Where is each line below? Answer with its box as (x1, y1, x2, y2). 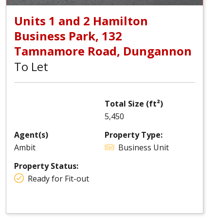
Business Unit (118, 142, 169, 153)
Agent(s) (14, 129, 48, 140)
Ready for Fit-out (28, 173, 89, 184)
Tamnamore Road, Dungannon (14, 43, 192, 59)
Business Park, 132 (14, 28, 122, 44)
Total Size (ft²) (105, 98, 163, 109)
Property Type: (105, 129, 163, 140)
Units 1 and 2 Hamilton (14, 13, 148, 29)
